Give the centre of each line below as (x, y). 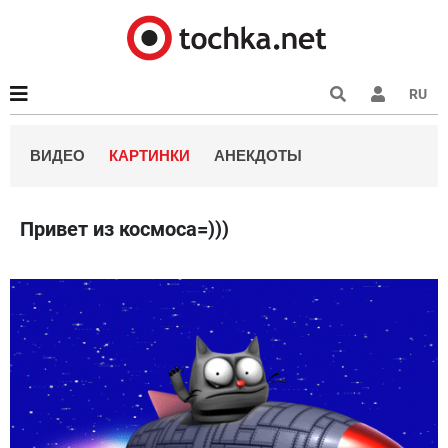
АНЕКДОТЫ (258, 155)
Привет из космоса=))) (124, 229)
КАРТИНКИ (149, 155)
